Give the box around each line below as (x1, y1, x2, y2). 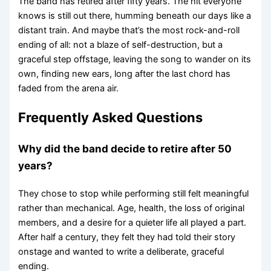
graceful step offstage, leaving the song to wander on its (18, 54, 252, 65)
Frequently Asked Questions (18, 109, 203, 126)
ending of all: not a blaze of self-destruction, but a (18, 39, 223, 51)
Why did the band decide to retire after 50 (18, 142, 232, 155)
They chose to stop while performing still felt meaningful (18, 188, 249, 200)
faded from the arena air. (18, 83, 119, 94)
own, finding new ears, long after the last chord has (18, 68, 231, 80)
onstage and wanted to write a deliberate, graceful (18, 246, 224, 258)
